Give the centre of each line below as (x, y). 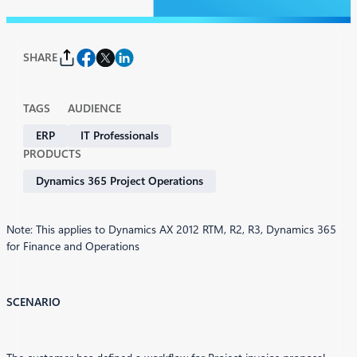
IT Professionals (119, 136)
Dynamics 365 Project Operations (119, 180)
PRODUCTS (52, 154)
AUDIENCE (94, 109)
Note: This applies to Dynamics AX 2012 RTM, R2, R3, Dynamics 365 (171, 230)
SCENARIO (33, 302)
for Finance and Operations (73, 247)
